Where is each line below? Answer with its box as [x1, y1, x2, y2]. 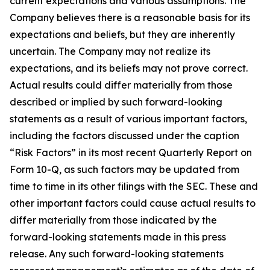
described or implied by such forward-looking [10, 95, 222, 108]
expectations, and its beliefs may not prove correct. [10, 61, 248, 74]
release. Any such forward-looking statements [10, 247, 224, 260]
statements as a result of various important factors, [10, 112, 247, 125]
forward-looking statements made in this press [10, 230, 226, 243]
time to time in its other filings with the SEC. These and [10, 180, 258, 192]
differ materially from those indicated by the [10, 213, 217, 226]
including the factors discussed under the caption [10, 129, 239, 142]
